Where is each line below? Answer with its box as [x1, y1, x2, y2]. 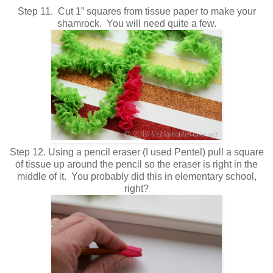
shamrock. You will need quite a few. [57, 18, 216, 29]
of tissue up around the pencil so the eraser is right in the [15, 158, 258, 169]
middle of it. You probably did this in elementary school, [16, 171, 257, 182]
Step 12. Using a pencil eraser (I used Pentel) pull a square [9, 146, 264, 157]
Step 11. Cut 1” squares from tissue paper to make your [17, 5, 256, 16]
